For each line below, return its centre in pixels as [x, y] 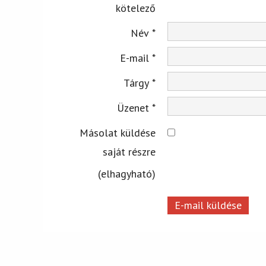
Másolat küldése [118, 133]
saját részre [129, 152]
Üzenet [133, 108]
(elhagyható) [127, 174]
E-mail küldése [208, 205]
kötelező [136, 8]
